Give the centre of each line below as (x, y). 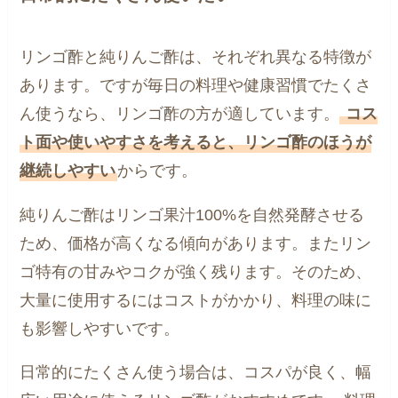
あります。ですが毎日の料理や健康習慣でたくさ (196, 85)
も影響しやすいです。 (100, 328)
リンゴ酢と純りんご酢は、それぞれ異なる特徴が (196, 56)
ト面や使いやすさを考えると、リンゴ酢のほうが (196, 142)
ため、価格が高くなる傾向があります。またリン (196, 243)
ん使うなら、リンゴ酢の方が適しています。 (180, 113)
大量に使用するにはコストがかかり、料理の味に (196, 300)
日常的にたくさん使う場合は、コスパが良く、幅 (196, 373)
